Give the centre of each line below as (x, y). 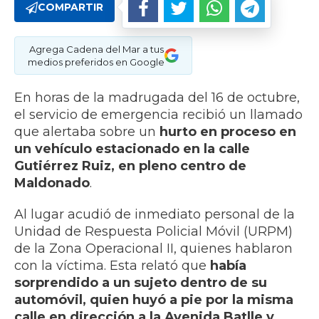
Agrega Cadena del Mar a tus (96, 49)
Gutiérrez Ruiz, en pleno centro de (130, 166)
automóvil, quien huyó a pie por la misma (154, 300)
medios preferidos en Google (96, 62)
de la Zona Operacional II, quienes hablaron (153, 249)
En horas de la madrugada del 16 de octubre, (157, 98)
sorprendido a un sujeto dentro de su (141, 283)
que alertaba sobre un (87, 132)
